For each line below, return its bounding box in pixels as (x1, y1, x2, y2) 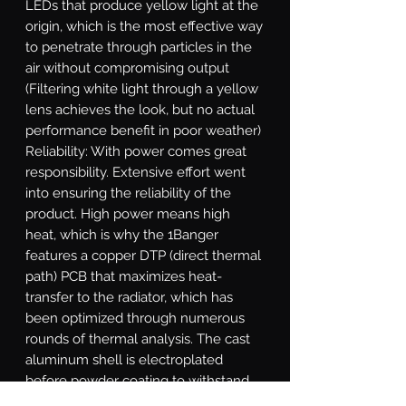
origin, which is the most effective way (25, 17, 263, 34)
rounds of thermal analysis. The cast (25, 330, 250, 347)
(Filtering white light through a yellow (25, 80, 258, 97)
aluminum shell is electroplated (25, 351, 223, 368)
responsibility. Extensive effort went (25, 163, 246, 180)
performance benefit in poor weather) (25, 121, 261, 139)
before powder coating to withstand (25, 372, 249, 389)
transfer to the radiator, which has (25, 288, 233, 305)
